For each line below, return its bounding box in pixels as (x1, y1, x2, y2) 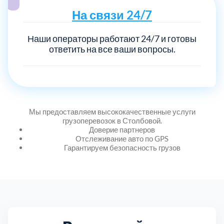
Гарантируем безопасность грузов (63, 142, 180, 152)
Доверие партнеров (89, 124, 155, 134)
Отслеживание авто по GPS (75, 133, 168, 143)
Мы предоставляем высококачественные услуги (28, 106, 195, 116)
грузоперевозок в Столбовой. (62, 115, 162, 125)
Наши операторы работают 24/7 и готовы (27, 32, 196, 44)
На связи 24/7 (72, 7, 152, 22)
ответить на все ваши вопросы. (48, 43, 175, 54)
